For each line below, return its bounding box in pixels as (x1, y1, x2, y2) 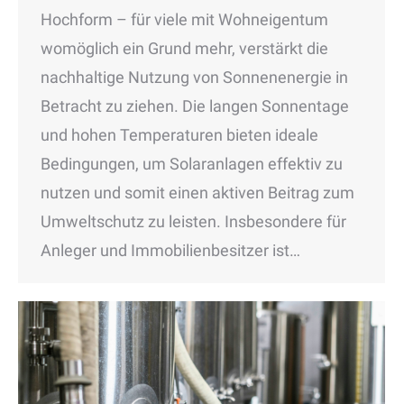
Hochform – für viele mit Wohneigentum (41, 9, 328, 29)
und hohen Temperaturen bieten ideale (41, 124, 318, 144)
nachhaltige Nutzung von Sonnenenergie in (41, 67, 348, 87)
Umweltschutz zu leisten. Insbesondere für (41, 211, 346, 231)
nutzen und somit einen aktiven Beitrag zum (41, 182, 354, 202)
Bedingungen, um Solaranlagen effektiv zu (41, 153, 343, 173)
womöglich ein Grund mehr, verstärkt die (41, 38, 328, 58)
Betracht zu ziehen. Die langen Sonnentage (41, 96, 349, 115)
